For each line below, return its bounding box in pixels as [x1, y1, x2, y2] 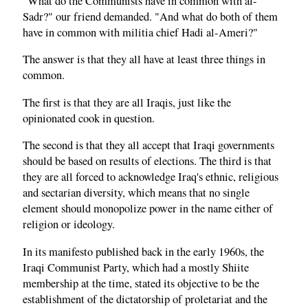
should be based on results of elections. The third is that [23, 153, 272, 169]
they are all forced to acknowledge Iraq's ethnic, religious [23, 169, 278, 185]
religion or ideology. [23, 217, 115, 232]
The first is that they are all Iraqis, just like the [23, 94, 231, 110]
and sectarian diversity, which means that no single [23, 185, 250, 201]
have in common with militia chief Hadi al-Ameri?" [23, 24, 258, 40]
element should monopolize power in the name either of [23, 201, 273, 217]
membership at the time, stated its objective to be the [23, 275, 259, 291]
